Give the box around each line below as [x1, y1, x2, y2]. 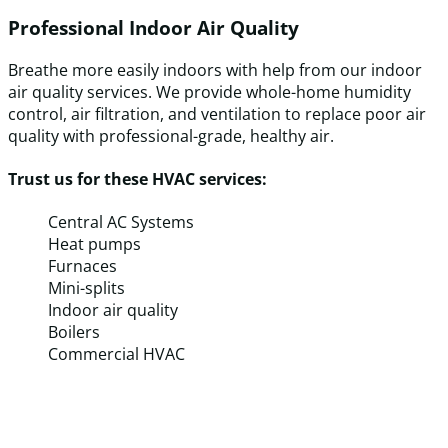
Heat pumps [48, 233, 141, 256]
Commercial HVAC [48, 343, 185, 366]
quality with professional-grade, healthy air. [8, 124, 334, 147]
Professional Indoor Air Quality [8, 15, 299, 40]
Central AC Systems [48, 211, 194, 234]
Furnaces [48, 255, 117, 278]
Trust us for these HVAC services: [8, 167, 267, 190]
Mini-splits [48, 277, 125, 300]
